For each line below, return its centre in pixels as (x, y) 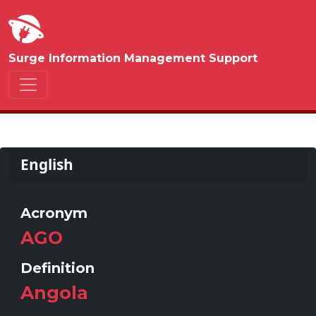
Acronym (54, 213)
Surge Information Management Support (133, 58)
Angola (54, 293)
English (47, 164)
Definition (57, 268)
